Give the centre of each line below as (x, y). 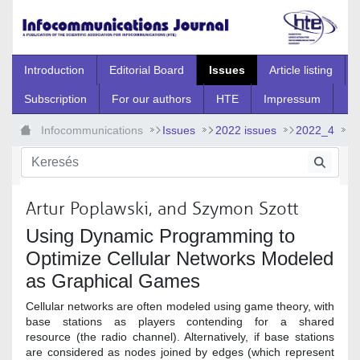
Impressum (292, 98)
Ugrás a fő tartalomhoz (64, 13)
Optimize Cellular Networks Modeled (180, 258)
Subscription (55, 98)
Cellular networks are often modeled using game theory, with (180, 306)
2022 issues (245, 130)
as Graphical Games (113, 280)
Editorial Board (147, 70)
